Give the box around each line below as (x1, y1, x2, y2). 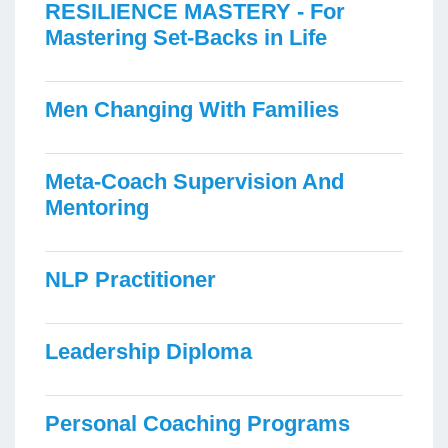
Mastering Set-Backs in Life (45, 24, 327, 50)
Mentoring (45, 194, 149, 220)
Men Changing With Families (45, 96, 339, 122)
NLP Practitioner (45, 266, 216, 292)
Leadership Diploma (45, 338, 252, 364)
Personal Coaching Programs (45, 410, 350, 436)
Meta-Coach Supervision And (45, 168, 344, 194)
